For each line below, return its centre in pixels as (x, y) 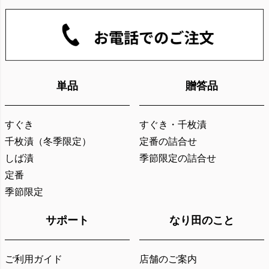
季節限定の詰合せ (178, 159)
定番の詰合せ (168, 142)
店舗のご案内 (168, 259)
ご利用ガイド (34, 259)
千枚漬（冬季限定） (48, 142)
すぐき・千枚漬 (173, 125)
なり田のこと (202, 221)
